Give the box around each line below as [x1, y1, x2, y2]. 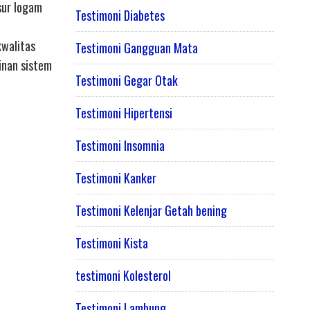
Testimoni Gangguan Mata [75, 39, 198, 57]
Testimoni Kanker [75, 169, 156, 188]
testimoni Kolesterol [75, 266, 171, 285]
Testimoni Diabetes [75, 6, 165, 25]
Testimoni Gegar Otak [75, 71, 178, 90]
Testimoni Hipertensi [75, 104, 172, 122]
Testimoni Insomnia [75, 136, 165, 155]
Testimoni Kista [75, 234, 148, 253]
